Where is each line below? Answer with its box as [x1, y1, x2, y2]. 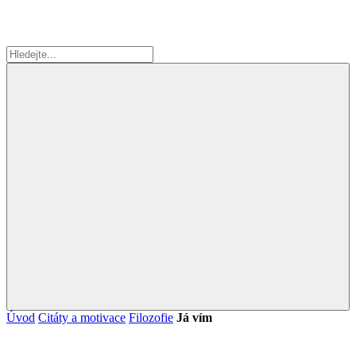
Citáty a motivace [38, 311, 126, 324]
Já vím [176, 311, 212, 324]
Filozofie [129, 311, 173, 324]
